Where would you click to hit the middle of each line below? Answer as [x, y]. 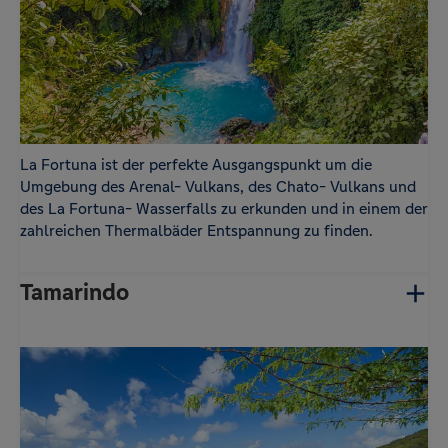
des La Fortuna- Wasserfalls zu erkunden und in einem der [224, 209]
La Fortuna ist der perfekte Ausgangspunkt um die [196, 165]
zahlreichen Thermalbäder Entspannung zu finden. [196, 231]
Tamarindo [74, 293]
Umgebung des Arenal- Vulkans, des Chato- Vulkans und [218, 187]
